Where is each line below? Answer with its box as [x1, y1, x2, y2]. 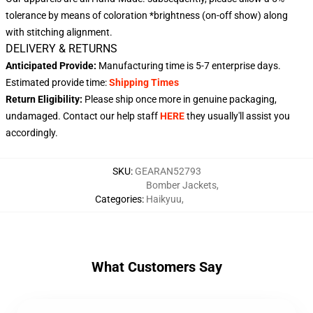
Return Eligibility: [6, 94, 82, 105]
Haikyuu [145, 194, 182, 205]
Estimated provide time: [6, 77, 107, 88]
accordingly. [6, 127, 58, 138]
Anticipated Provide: [6, 60, 96, 71]
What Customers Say [91, 259, 222, 275]
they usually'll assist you [184, 110, 290, 122]
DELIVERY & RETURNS [6, 42, 117, 55]
